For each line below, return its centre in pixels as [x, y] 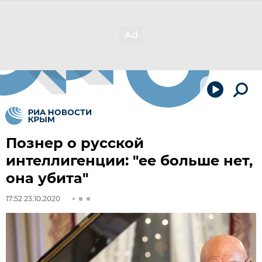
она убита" [47, 178]
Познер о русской [75, 143]
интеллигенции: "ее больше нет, [129, 161]
